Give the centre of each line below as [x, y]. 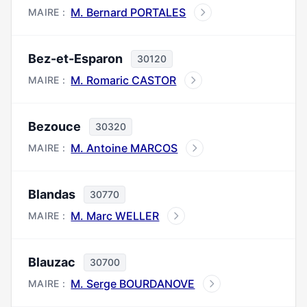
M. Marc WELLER [115, 216]
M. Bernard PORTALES [128, 12]
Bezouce [54, 126]
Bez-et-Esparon [75, 59]
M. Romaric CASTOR [124, 80]
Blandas [52, 194]
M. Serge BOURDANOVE [133, 284]
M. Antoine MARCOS [124, 148]
